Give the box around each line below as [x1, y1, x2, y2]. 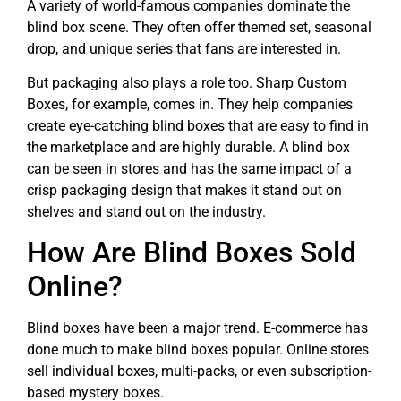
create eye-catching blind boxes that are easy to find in [27, 116, 369, 134]
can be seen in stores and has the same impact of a [27, 159, 352, 177]
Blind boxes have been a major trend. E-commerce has [27, 320, 368, 337]
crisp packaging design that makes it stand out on [27, 181, 342, 199]
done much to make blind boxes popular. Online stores [27, 341, 369, 359]
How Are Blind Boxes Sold [27, 235, 356, 270]
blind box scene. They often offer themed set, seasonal [27, 18, 371, 36]
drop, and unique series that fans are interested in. [27, 39, 341, 57]
